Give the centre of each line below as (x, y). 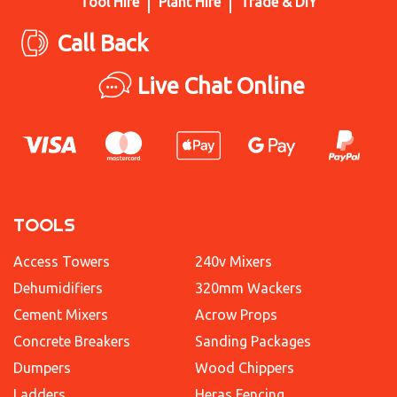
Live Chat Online (221, 86)
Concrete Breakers (72, 341)
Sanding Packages (253, 341)
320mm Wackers (248, 288)
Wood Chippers (244, 367)
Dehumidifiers (58, 288)
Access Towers (62, 261)
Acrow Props (236, 314)
